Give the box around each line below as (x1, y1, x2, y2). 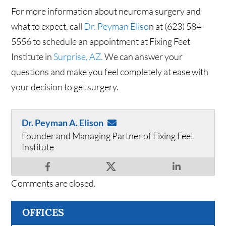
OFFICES (22, 206, 65, 219)
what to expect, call (11, 21, 84, 32)
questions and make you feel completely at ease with (11, 66, 209, 78)
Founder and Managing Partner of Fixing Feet (22, 130, 194, 142)
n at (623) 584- (149, 21, 205, 32)
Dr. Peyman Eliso (84, 21, 149, 32)
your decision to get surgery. (11, 81, 119, 93)
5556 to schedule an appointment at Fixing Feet (11, 36, 191, 47)
